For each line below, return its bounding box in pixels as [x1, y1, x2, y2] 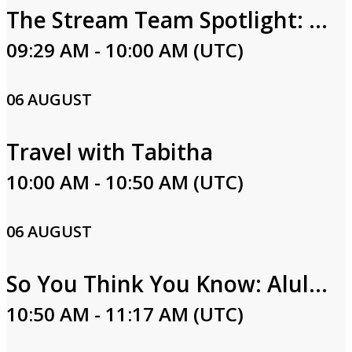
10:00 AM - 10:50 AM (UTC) [6, 169, 244, 195]
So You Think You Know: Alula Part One [309, 269, 328, 299]
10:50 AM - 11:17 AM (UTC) [6, 301, 244, 327]
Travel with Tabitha [6, 137, 213, 167]
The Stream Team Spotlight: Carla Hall [309, 5, 328, 35]
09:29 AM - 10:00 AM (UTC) [6, 37, 244, 63]
